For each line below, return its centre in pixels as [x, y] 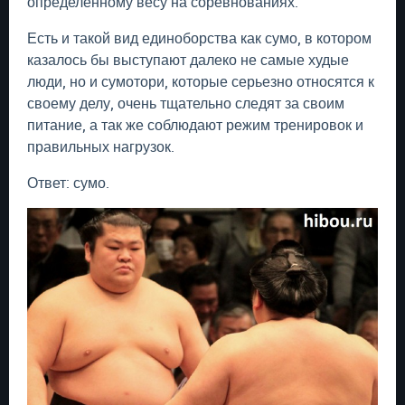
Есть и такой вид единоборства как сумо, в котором [199, 38]
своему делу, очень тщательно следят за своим [186, 103]
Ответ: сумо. [68, 183]
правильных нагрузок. [101, 146]
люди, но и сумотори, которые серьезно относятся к [201, 81]
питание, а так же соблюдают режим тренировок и [195, 125]
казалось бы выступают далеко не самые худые [188, 60]
